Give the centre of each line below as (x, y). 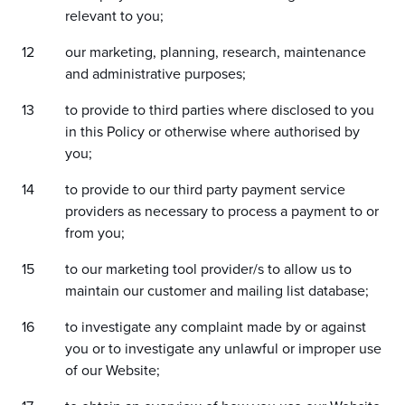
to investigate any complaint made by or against (216, 327)
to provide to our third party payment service (205, 190)
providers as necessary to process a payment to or (222, 212)
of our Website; (113, 371)
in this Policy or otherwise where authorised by (212, 132)
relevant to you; (114, 16)
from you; (95, 233)
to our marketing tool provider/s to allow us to (208, 269)
